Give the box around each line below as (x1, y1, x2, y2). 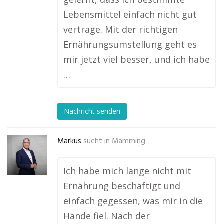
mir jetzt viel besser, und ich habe (63, 53, 210, 65)
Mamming (112, 135, 145, 147)
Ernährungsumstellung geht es (63, 38, 197, 50)
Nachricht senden (64, 106, 120, 116)
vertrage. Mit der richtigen (63, 23, 178, 35)
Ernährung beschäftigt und (63, 180, 180, 192)
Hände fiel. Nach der (63, 210, 150, 222)
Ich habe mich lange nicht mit (63, 165, 191, 177)
